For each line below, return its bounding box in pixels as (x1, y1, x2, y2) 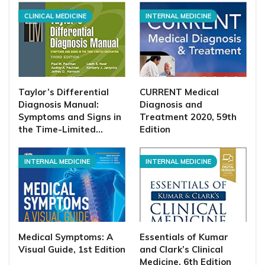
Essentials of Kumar (140, 231, 228, 243)
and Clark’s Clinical (140, 244, 223, 256)
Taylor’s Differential (18, 86, 109, 98)
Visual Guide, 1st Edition (18, 244, 125, 256)
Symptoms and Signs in (18, 111, 121, 122)
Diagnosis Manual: (18, 98, 99, 110)
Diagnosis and (140, 98, 202, 110)
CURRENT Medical (140, 86, 219, 98)
